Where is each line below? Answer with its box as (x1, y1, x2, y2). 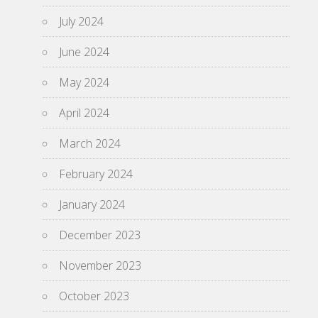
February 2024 (59, 166, 133, 182)
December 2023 (59, 227, 141, 243)
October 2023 (59, 288, 129, 304)
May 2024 (59, 75, 109, 90)
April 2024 (59, 105, 109, 121)
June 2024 (59, 44, 109, 60)
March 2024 (59, 136, 121, 151)
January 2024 (59, 197, 125, 212)
